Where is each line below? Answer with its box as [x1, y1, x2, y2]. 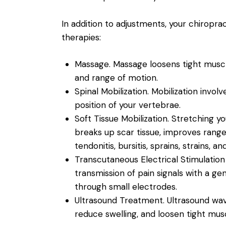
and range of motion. [74, 72, 158, 84]
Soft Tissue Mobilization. [74, 113, 169, 125]
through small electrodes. [74, 181, 177, 193]
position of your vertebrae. [74, 99, 181, 111]
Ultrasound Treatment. [74, 195, 164, 206]
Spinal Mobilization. [74, 86, 149, 97]
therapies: [62, 31, 101, 43]
